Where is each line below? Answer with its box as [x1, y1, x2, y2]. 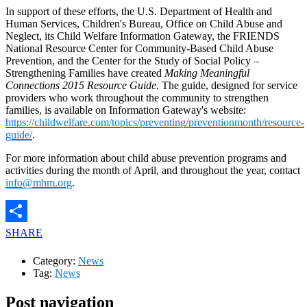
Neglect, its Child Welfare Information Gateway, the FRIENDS [5, 29, 280, 42]
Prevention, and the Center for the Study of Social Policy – [5, 54, 259, 66]
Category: [33, 254, 75, 267]
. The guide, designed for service [156, 79, 297, 91]
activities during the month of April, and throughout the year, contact [5, 164, 300, 176]
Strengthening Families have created [5, 66, 164, 79]
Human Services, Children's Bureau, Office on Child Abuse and [5, 17, 282, 29]
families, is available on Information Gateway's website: [5, 103, 246, 116]
